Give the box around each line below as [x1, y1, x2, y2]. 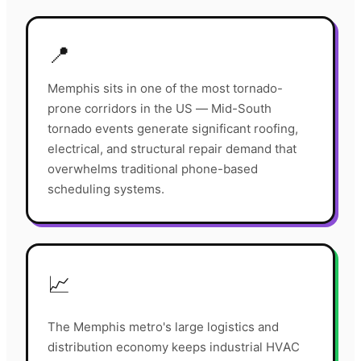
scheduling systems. [48, 181, 164, 197]
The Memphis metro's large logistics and [48, 319, 279, 335]
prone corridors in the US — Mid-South [48, 101, 272, 117]
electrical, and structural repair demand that [48, 141, 297, 157]
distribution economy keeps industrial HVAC [48, 339, 300, 355]
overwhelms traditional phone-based [48, 161, 258, 177]
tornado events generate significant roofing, [48, 121, 298, 137]
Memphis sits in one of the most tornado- [48, 81, 283, 97]
